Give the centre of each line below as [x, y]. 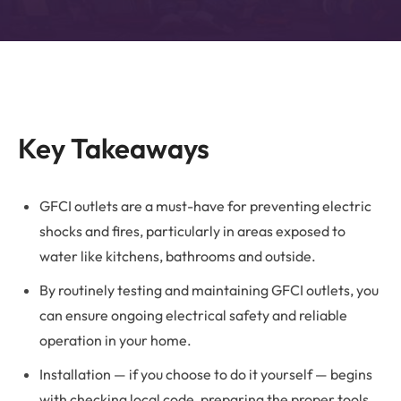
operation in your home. [115, 340]
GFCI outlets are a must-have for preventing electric [205, 205]
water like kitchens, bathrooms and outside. [178, 256]
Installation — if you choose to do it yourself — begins [206, 374]
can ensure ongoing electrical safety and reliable [193, 315]
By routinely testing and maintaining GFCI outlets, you [209, 290]
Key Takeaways [114, 148]
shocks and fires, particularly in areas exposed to [192, 230]
